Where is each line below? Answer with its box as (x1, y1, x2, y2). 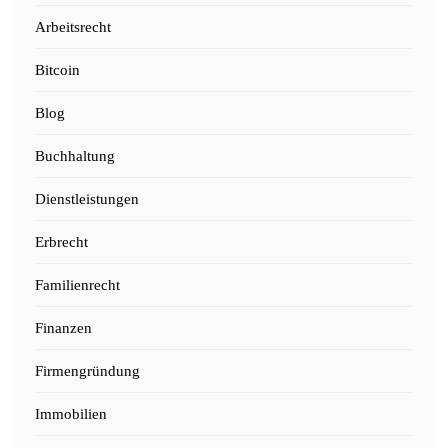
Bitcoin (35, 61, 80, 78)
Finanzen (35, 319, 92, 336)
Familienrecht (35, 276, 120, 293)
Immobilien (35, 405, 107, 422)
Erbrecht (35, 233, 88, 250)
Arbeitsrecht (35, 18, 111, 35)
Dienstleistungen (35, 190, 139, 207)
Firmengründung (35, 362, 140, 379)
